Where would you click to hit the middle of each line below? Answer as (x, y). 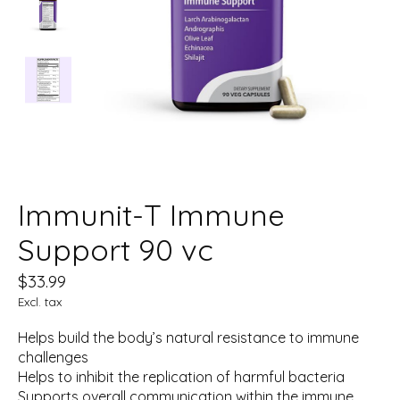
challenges (53, 358)
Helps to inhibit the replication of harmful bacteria (181, 377)
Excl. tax (40, 302)
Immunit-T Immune (151, 215)
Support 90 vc (116, 250)
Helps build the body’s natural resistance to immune (188, 338)
